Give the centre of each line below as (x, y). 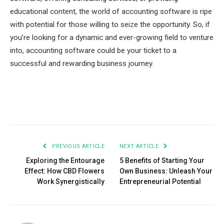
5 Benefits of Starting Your (162, 160)
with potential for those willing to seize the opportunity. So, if (110, 24)
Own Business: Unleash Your (166, 171)
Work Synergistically (71, 181)
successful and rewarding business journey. (82, 63)
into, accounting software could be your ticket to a (93, 50)
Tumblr (164, 105)
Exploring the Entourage (65, 160)
